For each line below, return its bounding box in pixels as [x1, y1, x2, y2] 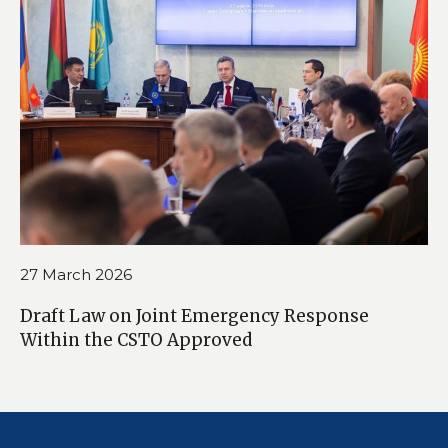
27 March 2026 [20, 265, 132, 285]
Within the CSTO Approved [20, 329, 252, 352]
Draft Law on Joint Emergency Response [20, 305, 369, 328]
